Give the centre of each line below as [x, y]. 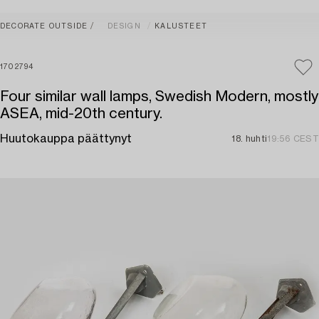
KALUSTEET [181, 26]
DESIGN [124, 26]
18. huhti [250, 139]
